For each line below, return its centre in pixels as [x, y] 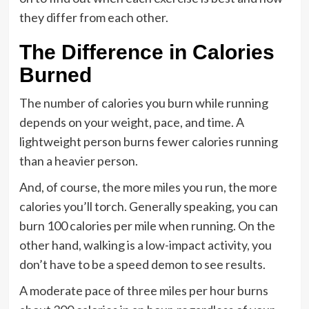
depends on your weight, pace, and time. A [131, 122]
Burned [55, 75]
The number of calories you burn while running [143, 103]
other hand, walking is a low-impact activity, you [145, 245]
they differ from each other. [93, 17]
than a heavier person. [78, 161]
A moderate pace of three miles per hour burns [143, 290]
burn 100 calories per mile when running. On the [147, 226]
